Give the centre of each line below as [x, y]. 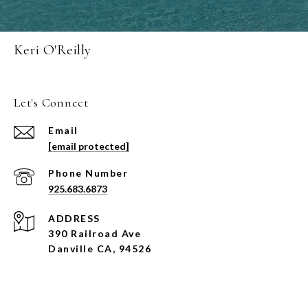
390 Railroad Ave [95, 233]
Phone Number [88, 173]
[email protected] [89, 146]
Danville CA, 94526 [100, 248]
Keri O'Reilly [53, 49]
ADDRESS [74, 218]
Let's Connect [51, 102]
